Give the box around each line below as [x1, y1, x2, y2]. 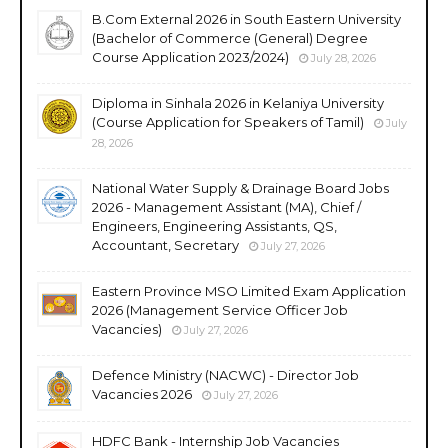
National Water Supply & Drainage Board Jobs [92, 179, 389, 196]
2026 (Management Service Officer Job [92, 301, 348, 318]
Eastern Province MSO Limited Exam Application [92, 282, 406, 299]
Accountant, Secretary [92, 236, 239, 253]
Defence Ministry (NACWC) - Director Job [92, 366, 359, 383]
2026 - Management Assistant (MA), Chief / [92, 198, 361, 215]
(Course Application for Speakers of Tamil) [92, 113, 364, 130]
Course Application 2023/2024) [92, 48, 289, 65]
